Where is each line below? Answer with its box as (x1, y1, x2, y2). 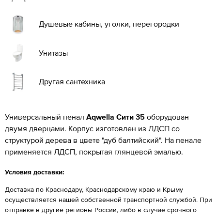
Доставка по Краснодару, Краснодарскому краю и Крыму (5, 185, 183, 193)
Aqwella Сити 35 (86, 112, 145, 121)
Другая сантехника (39, 77, 105, 86)
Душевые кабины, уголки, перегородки (39, 19, 179, 28)
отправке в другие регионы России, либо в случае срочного (5, 205, 197, 214)
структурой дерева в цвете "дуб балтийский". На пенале (5, 135, 201, 144)
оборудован (145, 112, 189, 121)
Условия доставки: (5, 168, 64, 176)
